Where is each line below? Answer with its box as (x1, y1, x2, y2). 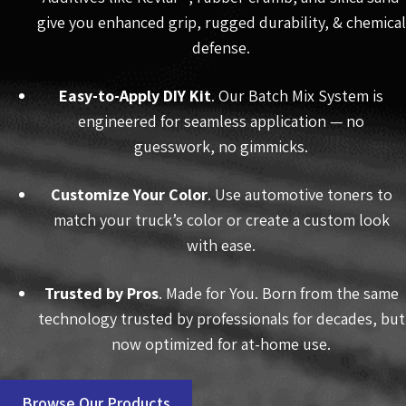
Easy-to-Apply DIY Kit (59, 85, 211, 107)
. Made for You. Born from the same (158, 283, 399, 304)
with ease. (187, 235, 256, 256)
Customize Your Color (50, 184, 208, 206)
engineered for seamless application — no (78, 111, 364, 132)
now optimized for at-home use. (111, 333, 331, 355)
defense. (192, 37, 250, 59)
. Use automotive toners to (207, 184, 392, 206)
